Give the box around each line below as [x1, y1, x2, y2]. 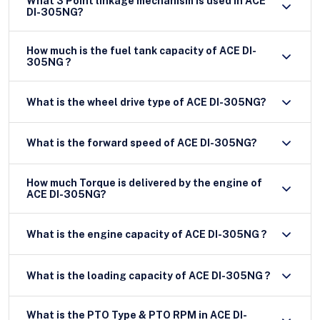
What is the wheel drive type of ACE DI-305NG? [26, 96, 266, 108]
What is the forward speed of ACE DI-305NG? [26, 137, 257, 149]
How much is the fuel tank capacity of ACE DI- [26, 44, 256, 56]
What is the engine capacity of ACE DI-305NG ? [26, 228, 267, 240]
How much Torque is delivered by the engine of [26, 177, 262, 189]
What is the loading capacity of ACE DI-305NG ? [189, 269, 271, 281]
